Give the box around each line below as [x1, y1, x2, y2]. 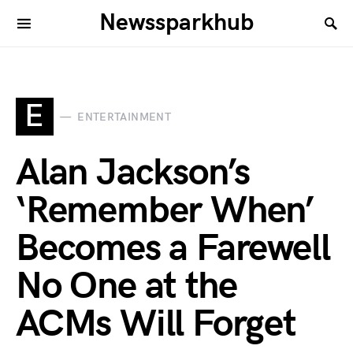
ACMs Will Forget [16, 302, 296, 347]
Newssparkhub [99, 9, 254, 37]
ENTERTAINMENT [77, 110, 171, 124]
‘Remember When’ [16, 188, 314, 233]
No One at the [16, 264, 237, 309]
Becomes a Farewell [16, 226, 330, 271]
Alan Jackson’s [16, 150, 251, 195]
